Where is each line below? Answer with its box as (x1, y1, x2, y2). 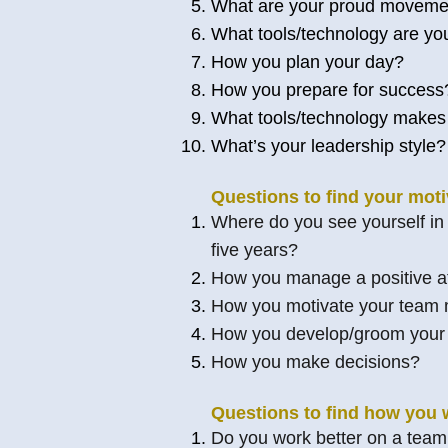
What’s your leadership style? (211, 136, 446, 156)
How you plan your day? (211, 52, 404, 72)
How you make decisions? (211, 352, 420, 372)
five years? (211, 240, 298, 260)
